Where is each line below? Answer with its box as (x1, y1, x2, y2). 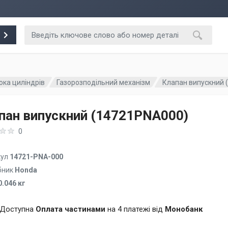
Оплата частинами (35, 205, 105, 214)
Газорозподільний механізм (56, 78, 151, 87)
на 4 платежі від (105, 205, 165, 214)
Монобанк (164, 205, 203, 214)
